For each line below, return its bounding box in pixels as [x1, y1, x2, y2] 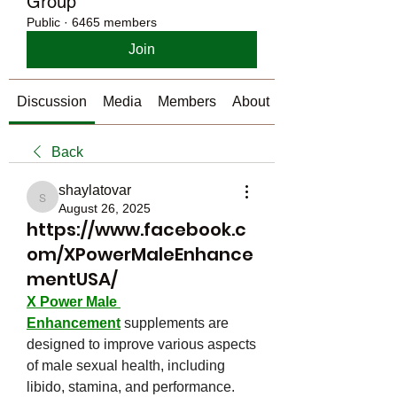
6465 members [72, 15, 157, 29]
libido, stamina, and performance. [27, 379, 235, 394]
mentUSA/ [27, 267, 118, 292]
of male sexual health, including [27, 358, 225, 373]
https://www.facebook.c [27, 217, 246, 242]
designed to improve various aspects [27, 337, 256, 352]
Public [27, 15, 60, 29]
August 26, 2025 [58, 201, 151, 215]
